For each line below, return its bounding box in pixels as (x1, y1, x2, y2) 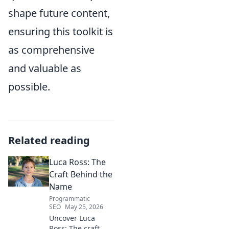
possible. (8, 80, 50, 94)
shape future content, (8, 6, 110, 20)
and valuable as (8, 61, 81, 75)
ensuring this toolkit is (8, 25, 113, 38)
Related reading (8, 133, 90, 147)
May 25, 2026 (65, 202, 103, 211)
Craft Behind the (49, 169, 112, 180)
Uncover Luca (49, 213, 95, 223)
